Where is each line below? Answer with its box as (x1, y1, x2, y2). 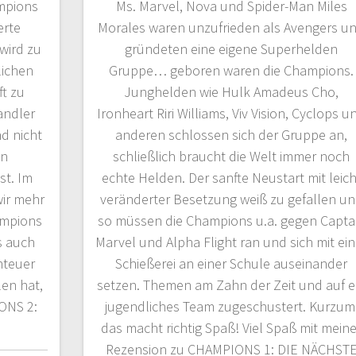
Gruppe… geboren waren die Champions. (109, 61, 354, 80)
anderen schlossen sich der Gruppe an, (115, 126, 348, 145)
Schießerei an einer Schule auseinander (115, 254, 348, 273)
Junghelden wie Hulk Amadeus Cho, (124, 83, 339, 102)
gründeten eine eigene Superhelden (125, 40, 339, 59)
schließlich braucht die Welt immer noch (113, 147, 350, 166)
